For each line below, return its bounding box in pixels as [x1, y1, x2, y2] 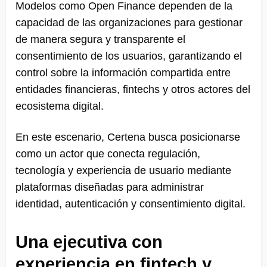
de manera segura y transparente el [15, 33, 185, 45]
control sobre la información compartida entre [15, 66, 231, 79]
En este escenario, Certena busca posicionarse [15, 131, 240, 143]
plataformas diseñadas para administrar [15, 181, 204, 193]
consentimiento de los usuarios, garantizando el [15, 49, 242, 62]
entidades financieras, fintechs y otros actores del [15, 83, 250, 95]
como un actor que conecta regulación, [15, 147, 200, 160]
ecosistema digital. [15, 100, 104, 112]
